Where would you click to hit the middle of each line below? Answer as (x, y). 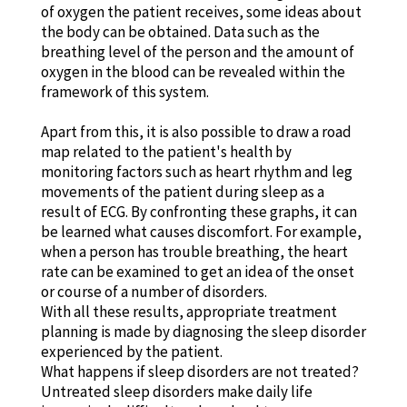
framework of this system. (124, 91)
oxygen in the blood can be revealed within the (193, 71)
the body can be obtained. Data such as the (180, 31)
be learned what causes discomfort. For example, (201, 231)
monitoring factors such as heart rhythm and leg (196, 171)
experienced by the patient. (131, 351)
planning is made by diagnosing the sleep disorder (203, 331)
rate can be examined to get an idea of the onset (197, 271)
